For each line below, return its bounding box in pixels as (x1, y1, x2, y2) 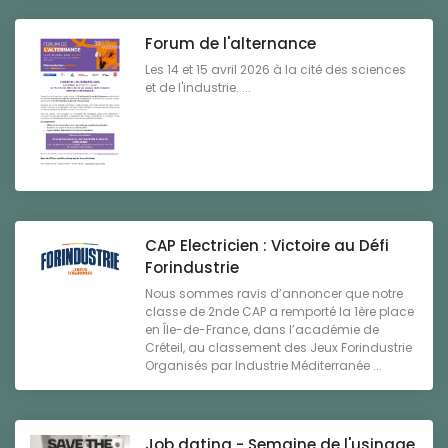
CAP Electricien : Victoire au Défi (145, 234, 389, 256)
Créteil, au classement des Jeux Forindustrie (145, 338, 412, 356)
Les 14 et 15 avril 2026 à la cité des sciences (145, 61, 406, 79)
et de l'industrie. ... (145, 79, 251, 97)
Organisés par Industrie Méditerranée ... (145, 356, 382, 374)
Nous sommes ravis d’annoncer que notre (145, 284, 403, 302)
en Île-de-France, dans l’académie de (145, 320, 379, 338)
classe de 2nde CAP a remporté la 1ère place (145, 302, 414, 320)
